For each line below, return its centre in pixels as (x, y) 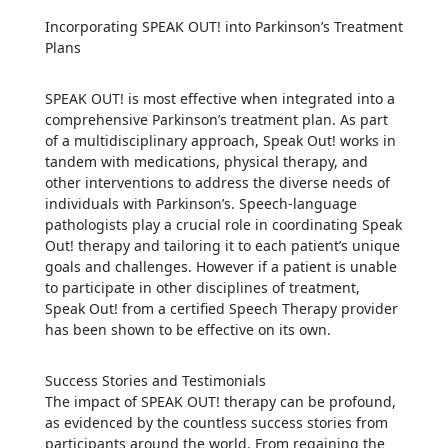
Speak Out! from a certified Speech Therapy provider (221, 308)
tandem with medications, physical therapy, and (206, 161)
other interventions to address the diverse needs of (217, 182)
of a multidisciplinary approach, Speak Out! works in (220, 140)
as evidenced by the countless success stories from (216, 422)
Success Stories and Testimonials (155, 380)
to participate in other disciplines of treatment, (202, 287)
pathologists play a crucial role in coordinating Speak (223, 224)
